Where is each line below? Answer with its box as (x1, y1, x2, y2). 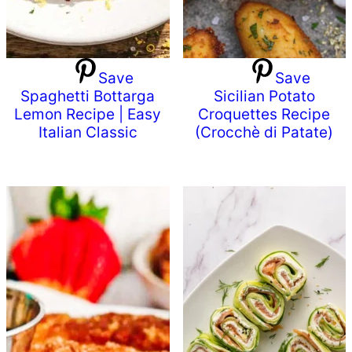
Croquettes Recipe (198, 105, 331, 124)
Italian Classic (38, 123, 137, 142)
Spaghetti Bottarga (20, 87, 156, 106)
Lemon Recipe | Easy (14, 105, 162, 124)
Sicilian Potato (213, 87, 315, 106)
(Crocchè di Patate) (195, 123, 334, 142)
